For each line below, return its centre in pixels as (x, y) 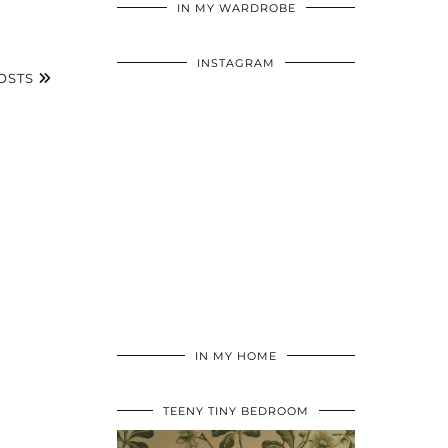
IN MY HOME (236, 356)
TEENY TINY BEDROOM (236, 411)
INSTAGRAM (236, 63)
